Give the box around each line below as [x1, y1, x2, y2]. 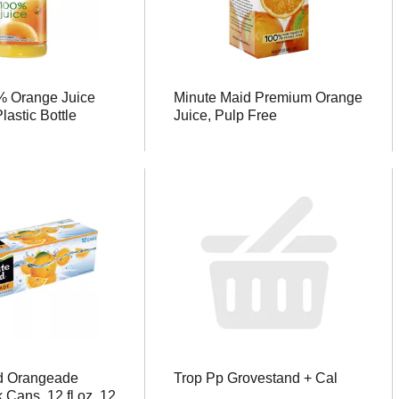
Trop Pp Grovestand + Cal [173, 370, 338, 386]
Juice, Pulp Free [173, 108, 277, 123]
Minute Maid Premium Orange [173, 90, 362, 105]
